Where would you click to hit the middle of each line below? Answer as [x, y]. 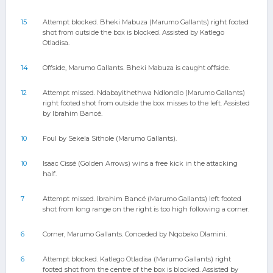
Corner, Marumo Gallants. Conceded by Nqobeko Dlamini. [135, 234]
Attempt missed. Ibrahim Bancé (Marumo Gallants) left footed [142, 199]
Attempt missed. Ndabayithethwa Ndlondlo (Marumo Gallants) [144, 93]
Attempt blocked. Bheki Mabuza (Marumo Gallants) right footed [146, 22]
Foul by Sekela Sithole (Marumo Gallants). [110, 138]
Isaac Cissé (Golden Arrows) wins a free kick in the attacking [140, 163]
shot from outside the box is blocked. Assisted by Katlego [133, 32]
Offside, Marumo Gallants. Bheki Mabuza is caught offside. [136, 68]
